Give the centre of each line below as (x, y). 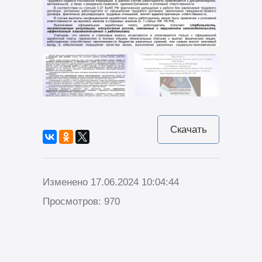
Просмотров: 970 (81, 202)
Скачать (188, 129)
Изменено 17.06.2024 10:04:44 (111, 182)
